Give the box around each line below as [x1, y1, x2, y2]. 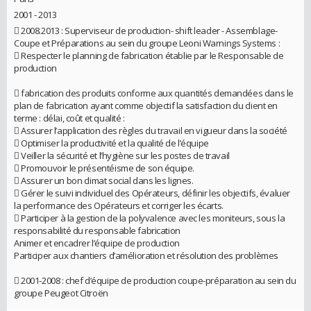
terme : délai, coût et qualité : [14, 112, 125, 125]
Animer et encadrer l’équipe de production [14, 237, 180, 250]
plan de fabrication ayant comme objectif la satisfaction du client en [14, 99, 278, 112]
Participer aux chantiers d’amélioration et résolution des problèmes [14, 249, 278, 262]
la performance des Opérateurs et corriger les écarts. [14, 199, 224, 212]
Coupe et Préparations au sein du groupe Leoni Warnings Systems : [14, 37, 280, 50]
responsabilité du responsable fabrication [14, 224, 180, 237]
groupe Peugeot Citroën [14, 287, 108, 300]
